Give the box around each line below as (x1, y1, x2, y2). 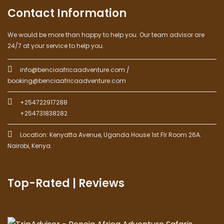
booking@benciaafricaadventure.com (7, 76, 126, 85)
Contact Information (7, 5, 126, 21)
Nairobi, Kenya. (7, 141, 52, 150)
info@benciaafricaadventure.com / (20, 65, 129, 74)
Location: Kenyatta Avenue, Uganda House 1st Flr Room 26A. (20, 130, 201, 139)
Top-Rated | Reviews (7, 175, 124, 191)
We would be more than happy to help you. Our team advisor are (7, 30, 204, 39)
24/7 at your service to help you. (7, 41, 104, 50)
